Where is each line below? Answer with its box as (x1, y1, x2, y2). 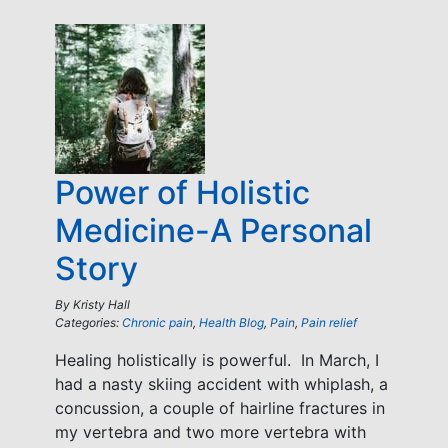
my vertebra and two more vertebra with (55, 422, 366, 442)
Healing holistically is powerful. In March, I (55, 350, 379, 370)
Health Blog (199, 315, 264, 330)
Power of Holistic (55, 173, 310, 212)
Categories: (55, 315, 122, 330)
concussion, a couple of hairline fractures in (55, 398, 385, 418)
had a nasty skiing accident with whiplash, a (55, 374, 388, 394)
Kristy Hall (73, 297, 130, 312)
